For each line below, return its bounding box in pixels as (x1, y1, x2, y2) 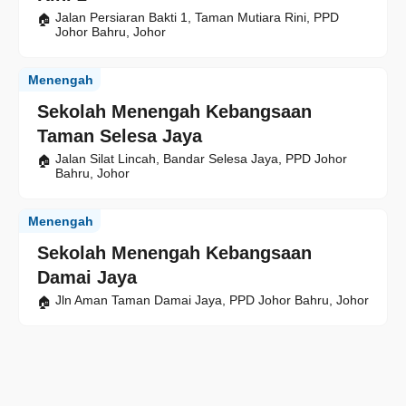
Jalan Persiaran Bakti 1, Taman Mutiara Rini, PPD (55, 10, 339, 25)
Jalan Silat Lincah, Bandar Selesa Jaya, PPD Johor (55, 151, 347, 167)
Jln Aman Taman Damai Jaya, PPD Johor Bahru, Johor (55, 293, 369, 308)
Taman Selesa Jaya (37, 126, 202, 147)
